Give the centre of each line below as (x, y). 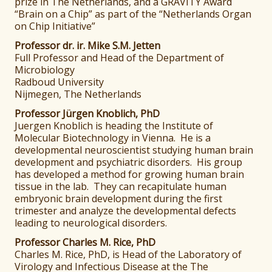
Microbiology (45, 70)
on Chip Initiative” (55, 26)
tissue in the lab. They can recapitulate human (121, 187)
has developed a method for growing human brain (130, 175)
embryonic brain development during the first (119, 199)
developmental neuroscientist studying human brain (134, 150)
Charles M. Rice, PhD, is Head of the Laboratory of (128, 255)
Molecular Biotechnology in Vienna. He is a (113, 138)
